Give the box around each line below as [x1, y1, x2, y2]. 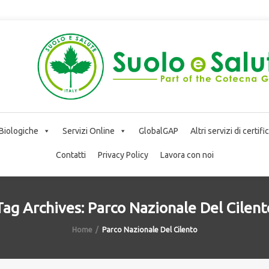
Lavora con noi [160, 150, 214, 160]
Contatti [55, 150, 86, 160]
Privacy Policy [97, 150, 148, 160]
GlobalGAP [139, 125, 178, 136]
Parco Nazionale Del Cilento [101, 225, 198, 234]
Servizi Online [62, 125, 115, 136]
